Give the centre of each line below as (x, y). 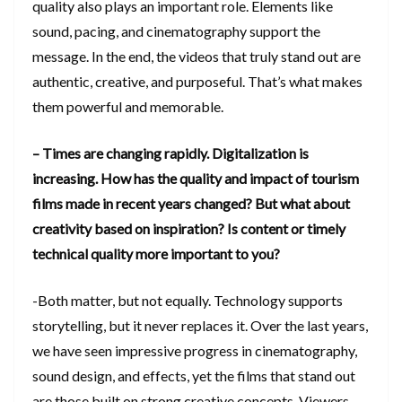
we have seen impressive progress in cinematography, (195, 351)
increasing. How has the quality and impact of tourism (196, 179)
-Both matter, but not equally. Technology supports (188, 301)
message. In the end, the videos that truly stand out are (197, 57)
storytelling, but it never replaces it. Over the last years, (200, 326)
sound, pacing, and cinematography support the (176, 31)
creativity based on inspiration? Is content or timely (189, 229)
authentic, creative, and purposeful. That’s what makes (197, 82)
